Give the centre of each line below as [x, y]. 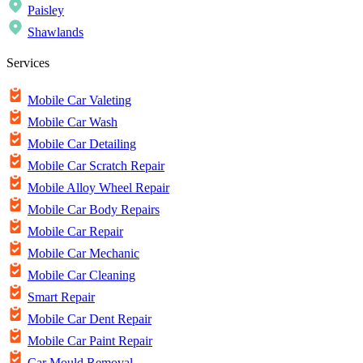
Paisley [46, 10]
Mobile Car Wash [73, 122]
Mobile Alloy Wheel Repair [98, 188]
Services [28, 63]
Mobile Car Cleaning [81, 275]
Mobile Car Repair [75, 232]
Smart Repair [61, 297]
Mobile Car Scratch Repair [96, 166]
